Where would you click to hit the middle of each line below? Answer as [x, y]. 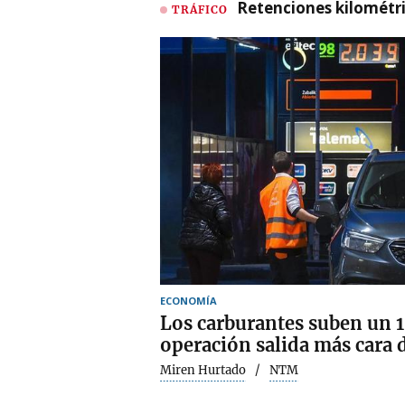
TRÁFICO [200, 9]
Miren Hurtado [203, 370]
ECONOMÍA [188, 300]
